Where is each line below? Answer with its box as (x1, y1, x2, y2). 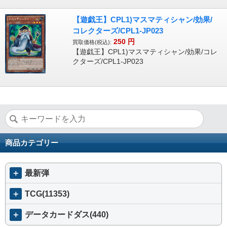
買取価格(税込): (72, 39, 111, 46)
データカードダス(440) (25, 210, 108, 219)
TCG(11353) (25, 189, 69, 198)
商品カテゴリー (5, 138, 58, 147)
